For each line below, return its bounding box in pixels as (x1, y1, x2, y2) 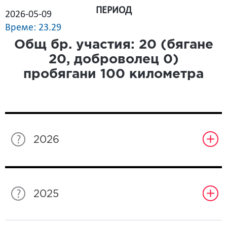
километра (125, 68, 204, 81)
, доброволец (66, 54, 163, 66)
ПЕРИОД (95, 6, 132, 16)
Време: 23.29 (5, 23, 61, 33)
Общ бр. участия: (14, 39, 139, 51)
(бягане (156, 39, 213, 51)
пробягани (23, 68, 100, 81)
